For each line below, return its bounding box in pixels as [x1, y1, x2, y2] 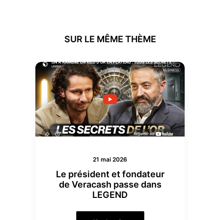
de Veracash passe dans [58, 179, 162, 190]
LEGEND [92, 190, 128, 200]
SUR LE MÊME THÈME [64, 34, 156, 44]
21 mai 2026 [93, 156, 127, 163]
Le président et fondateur [55, 169, 165, 179]
